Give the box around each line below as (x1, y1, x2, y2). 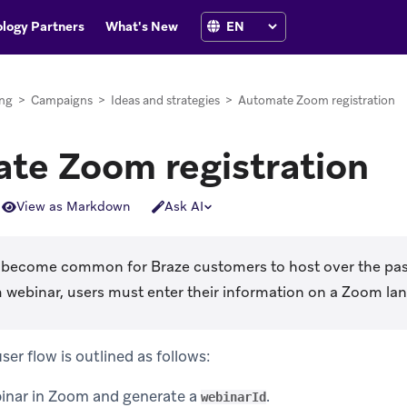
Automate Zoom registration (238, 93, 395, 108)
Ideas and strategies (111, 93, 220, 108)
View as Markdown (16, 198, 130, 215)
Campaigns (31, 93, 93, 108)
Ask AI (164, 198, 203, 215)
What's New (104, 17, 178, 35)
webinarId (201, 390, 266, 405)
